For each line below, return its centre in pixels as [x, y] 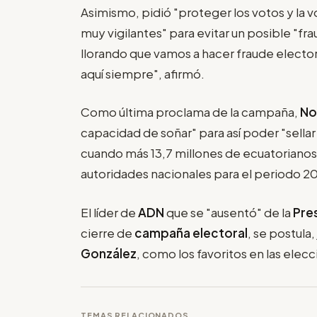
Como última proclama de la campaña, [190, 112]
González [109, 253]
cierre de [108, 232]
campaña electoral [191, 232]
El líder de [109, 212]
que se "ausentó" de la [230, 212]
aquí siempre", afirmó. [143, 73]
